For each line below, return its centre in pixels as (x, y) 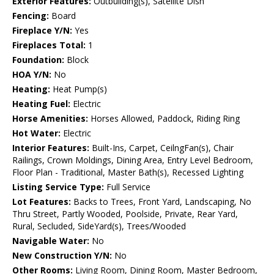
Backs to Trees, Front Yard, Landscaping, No (161, 202)
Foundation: (38, 60)
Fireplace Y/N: (42, 31)
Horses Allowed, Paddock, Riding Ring (164, 119)
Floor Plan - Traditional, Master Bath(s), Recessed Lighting (128, 172)
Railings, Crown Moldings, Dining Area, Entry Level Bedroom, (133, 160)
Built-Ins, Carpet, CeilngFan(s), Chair (161, 148)
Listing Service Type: (58, 187)
